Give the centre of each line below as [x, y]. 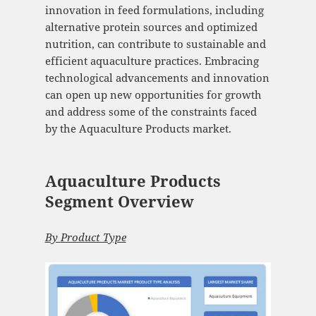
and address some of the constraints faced [151, 112]
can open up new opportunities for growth [153, 95]
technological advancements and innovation [157, 78]
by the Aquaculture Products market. [138, 129]
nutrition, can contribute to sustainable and [155, 44]
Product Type [93, 237]
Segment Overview [119, 201]
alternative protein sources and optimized [151, 27]
